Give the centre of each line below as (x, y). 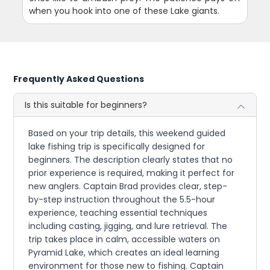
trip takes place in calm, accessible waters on (124, 240)
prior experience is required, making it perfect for (132, 173)
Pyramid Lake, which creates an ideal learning (124, 253)
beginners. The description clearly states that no (131, 160)
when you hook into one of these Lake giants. (124, 11)
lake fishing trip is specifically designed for (117, 147)
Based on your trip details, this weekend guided (127, 133)
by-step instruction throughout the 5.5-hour (122, 200)
